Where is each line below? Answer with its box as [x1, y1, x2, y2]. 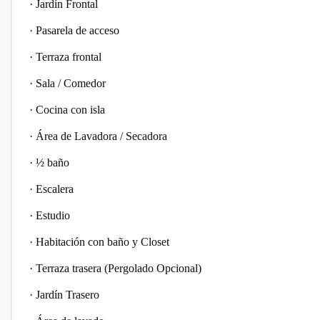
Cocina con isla [36, 104, 108, 116]
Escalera [36, 183, 76, 195]
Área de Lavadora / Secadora [36, 130, 170, 142]
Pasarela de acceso [36, 24, 122, 36]
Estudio [36, 209, 73, 221]
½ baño [36, 156, 72, 169]
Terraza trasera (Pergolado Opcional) [36, 262, 204, 274]
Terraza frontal [36, 51, 104, 63]
